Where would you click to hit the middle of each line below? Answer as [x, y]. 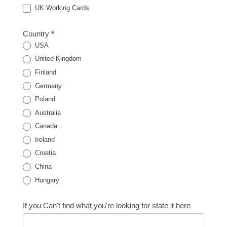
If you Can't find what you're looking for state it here [107, 206]
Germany [47, 86]
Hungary [46, 180]
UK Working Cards [61, 8]
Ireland [44, 139]
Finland [45, 72]
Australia [47, 112]
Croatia [44, 153]
